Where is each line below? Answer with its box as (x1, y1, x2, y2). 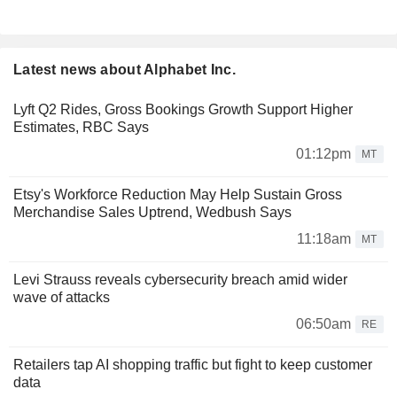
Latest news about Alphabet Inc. (13, 62, 236, 78)
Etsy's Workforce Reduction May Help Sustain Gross (13, 187, 342, 203)
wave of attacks (13, 290, 110, 306)
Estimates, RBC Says (13, 120, 149, 136)
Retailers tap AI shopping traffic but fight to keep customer (13, 357, 372, 373)
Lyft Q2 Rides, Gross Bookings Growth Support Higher (13, 102, 353, 118)
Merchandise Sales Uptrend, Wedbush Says (13, 205, 292, 221)
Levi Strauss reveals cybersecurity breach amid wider (13, 272, 347, 288)
